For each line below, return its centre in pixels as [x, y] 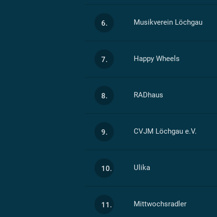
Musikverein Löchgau [168, 22]
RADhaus [148, 95]
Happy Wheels [156, 58]
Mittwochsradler [160, 204]
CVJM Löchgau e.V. [165, 131]
